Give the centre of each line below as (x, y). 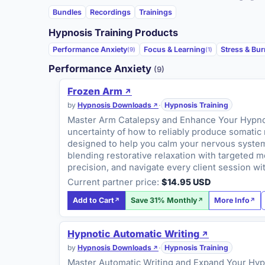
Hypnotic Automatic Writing (134, 234)
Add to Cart (94, 201)
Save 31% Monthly (164, 201)
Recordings (111, 12)
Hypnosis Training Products (113, 33)
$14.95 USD (186, 182)
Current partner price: (114, 182)
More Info (232, 201)
